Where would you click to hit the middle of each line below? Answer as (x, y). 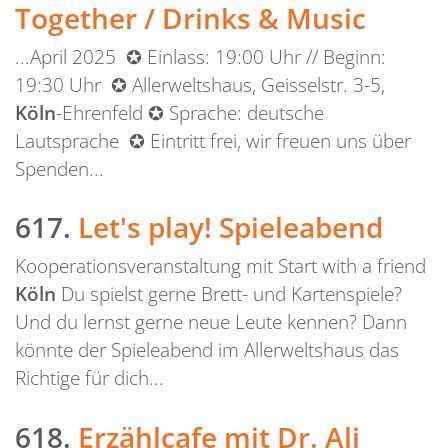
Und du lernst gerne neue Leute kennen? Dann (211, 322)
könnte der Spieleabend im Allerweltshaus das (207, 350)
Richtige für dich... (89, 378)
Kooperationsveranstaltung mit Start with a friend (220, 266)
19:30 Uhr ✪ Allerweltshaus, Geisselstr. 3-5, (200, 84)
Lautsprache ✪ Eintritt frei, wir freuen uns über (213, 140)
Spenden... (59, 168)
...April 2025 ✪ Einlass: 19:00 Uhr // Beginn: (200, 56)
